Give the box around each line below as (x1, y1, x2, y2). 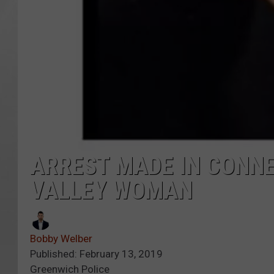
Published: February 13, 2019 (30, 248, 163, 261)
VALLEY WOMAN (30, 176, 193, 206)
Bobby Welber (30, 232, 92, 245)
